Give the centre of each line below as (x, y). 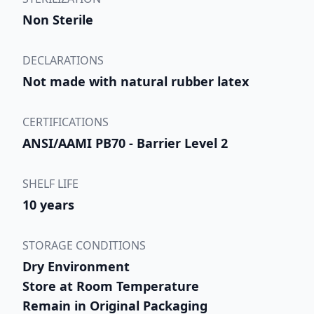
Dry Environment (76, 266)
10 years (48, 204)
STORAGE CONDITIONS (84, 245)
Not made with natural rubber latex (136, 81)
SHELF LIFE (50, 183)
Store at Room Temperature (111, 286)
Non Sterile (58, 19)
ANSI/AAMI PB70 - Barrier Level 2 (125, 143)
